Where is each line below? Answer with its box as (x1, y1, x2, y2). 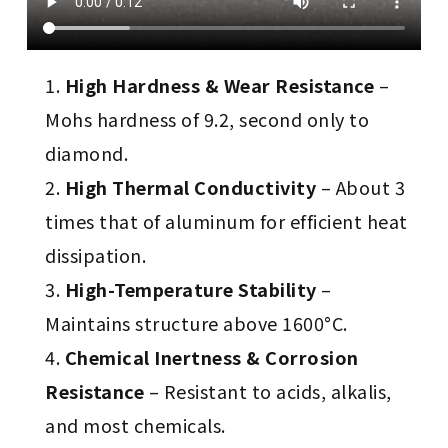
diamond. (45, 140, 129, 167)
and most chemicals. (45, 412, 226, 439)
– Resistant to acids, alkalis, (144, 378, 392, 405)
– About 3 (316, 174, 406, 201)
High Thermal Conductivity (64, 174, 317, 201)
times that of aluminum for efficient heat (45, 208, 408, 235)
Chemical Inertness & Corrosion (64, 344, 359, 371)
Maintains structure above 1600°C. (45, 310, 348, 337)
